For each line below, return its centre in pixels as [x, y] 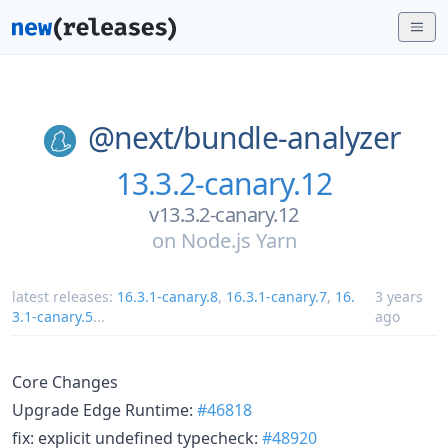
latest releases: [64, 296]
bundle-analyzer [292, 137]
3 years [398, 296]
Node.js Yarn [238, 240]
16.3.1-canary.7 [276, 296]
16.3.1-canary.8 [167, 296]
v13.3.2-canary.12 [224, 214]
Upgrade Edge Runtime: [104, 409]
